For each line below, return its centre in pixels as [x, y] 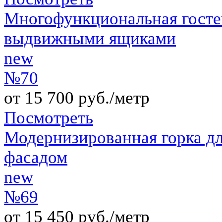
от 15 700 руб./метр [77, 98]
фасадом [36, 157]
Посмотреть [49, 117]
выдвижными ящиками [90, 38]
